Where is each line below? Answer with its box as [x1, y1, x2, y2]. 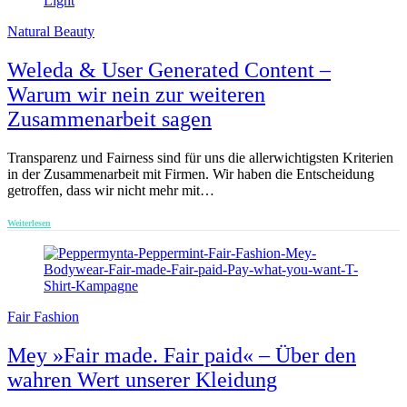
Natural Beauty [7, 24, 94, 40]
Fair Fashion [7, 309, 79, 325]
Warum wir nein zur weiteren [7, 83, 265, 107]
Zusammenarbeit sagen [7, 107, 212, 132]
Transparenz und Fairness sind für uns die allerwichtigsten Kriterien [7, 150, 393, 166]
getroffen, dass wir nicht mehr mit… [7, 183, 214, 199]
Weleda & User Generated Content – [7, 58, 331, 83]
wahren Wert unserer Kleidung [7, 368, 277, 392]
